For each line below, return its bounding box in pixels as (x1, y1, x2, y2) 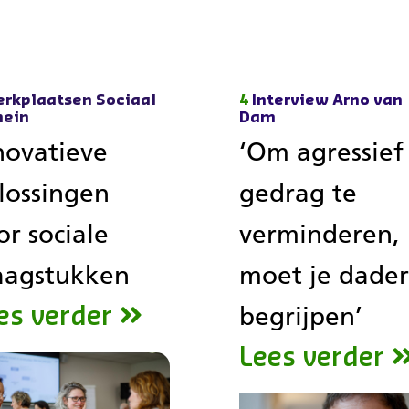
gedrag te (239, 177, 358, 208)
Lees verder (239, 344, 385, 371)
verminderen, (239, 218, 401, 249)
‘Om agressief (239, 136, 404, 167)
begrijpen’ (239, 300, 363, 331)
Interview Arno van (252, 93, 404, 108)
